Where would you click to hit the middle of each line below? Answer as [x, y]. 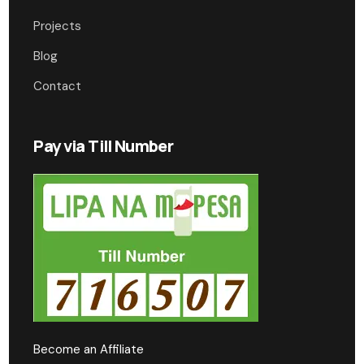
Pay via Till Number [104, 146]
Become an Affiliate [89, 350]
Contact [58, 87]
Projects [58, 26]
